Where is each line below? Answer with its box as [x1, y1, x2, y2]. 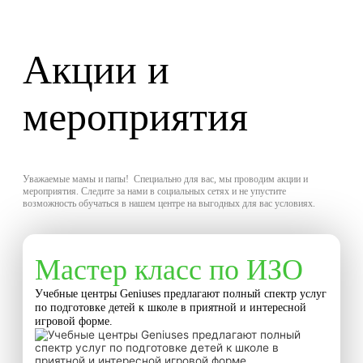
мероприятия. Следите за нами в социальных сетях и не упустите [23, 186, 286, 198]
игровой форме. [35, 315, 113, 328]
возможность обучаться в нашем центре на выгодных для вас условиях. [23, 198, 315, 210]
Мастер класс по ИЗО [35, 254, 303, 287]
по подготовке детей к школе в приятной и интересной [35, 301, 306, 314]
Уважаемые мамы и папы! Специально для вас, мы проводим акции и [23, 173, 308, 186]
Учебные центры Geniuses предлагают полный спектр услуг [35, 288, 327, 301]
